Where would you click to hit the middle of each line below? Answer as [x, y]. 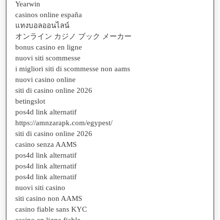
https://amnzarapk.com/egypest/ [64, 123]
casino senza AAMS [46, 144]
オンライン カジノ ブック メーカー [73, 36]
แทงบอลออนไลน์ [42, 26]
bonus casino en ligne [49, 47]
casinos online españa [49, 15]
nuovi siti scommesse [48, 58]
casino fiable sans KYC [51, 209]
